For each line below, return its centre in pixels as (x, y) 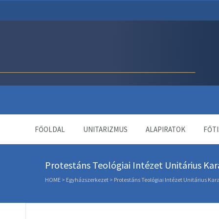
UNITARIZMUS (105, 129)
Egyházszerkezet (87, 180)
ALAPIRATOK (165, 129)
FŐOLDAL (50, 129)
